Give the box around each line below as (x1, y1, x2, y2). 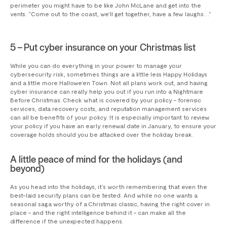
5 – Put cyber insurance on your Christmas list (10, 40, 196, 54)
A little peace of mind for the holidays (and (10, 152, 182, 166)
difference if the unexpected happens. (10, 217, 124, 225)
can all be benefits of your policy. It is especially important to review (10, 113, 210, 121)
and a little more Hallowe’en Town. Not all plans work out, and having (10, 79, 208, 87)
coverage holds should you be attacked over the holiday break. (10, 131, 194, 138)
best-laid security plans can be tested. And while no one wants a (10, 192, 198, 199)
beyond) (10, 161, 45, 175)
